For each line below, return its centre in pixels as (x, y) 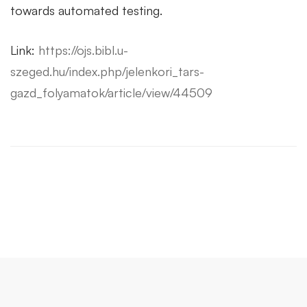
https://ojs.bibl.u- (83, 50)
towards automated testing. (86, 10)
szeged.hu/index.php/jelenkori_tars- (107, 71)
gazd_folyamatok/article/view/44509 (111, 93)
